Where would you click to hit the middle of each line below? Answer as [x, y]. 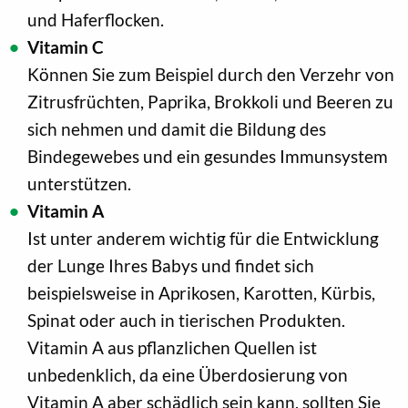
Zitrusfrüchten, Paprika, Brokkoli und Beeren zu [210, 102]
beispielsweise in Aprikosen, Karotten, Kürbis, [201, 293]
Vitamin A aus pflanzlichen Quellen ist [172, 348]
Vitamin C [66, 47]
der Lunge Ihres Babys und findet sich [171, 266]
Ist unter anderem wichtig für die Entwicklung [203, 239]
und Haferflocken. [96, 20]
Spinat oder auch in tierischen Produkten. [186, 321]
